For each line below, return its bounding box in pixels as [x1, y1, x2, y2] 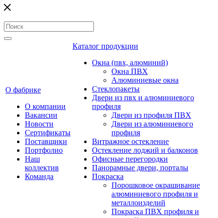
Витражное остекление [92, 137, 169, 145]
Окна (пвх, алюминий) [92, 58, 168, 67]
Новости [25, 120, 54, 128]
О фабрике [5, 86, 41, 94]
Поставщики [25, 137, 67, 145]
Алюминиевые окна [111, 76, 179, 84]
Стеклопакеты [92, 85, 140, 93]
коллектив [25, 163, 59, 172]
